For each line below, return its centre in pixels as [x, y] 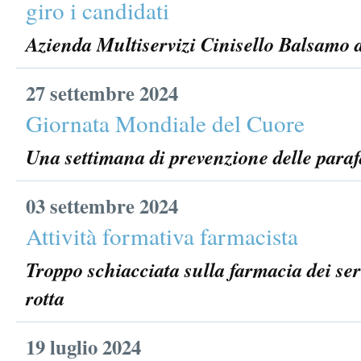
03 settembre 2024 [102, 205]
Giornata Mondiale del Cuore [165, 123]
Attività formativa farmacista [162, 236]
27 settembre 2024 [102, 93]
